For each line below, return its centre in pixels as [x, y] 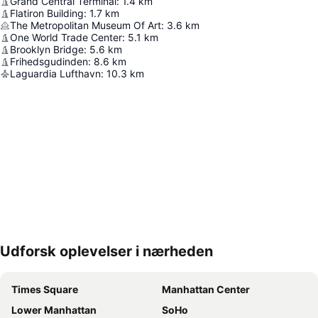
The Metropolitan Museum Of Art [86, 26]
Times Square [45, 290]
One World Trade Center [66, 38]
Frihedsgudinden [49, 62]
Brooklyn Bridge [47, 50]
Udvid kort [47, 261]
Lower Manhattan [54, 310]
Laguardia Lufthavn [55, 74]
